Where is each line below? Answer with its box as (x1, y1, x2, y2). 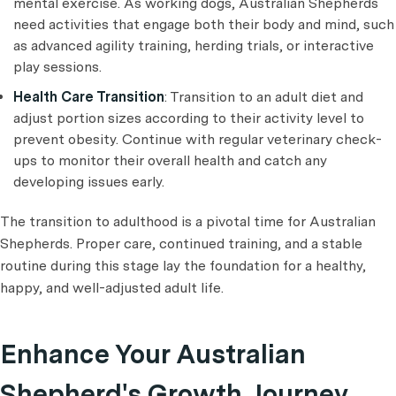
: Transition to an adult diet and (164, 88, 363, 106)
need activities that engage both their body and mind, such (13, 16, 394, 34)
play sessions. (13, 58, 102, 76)
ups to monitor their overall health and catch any (13, 152, 327, 170)
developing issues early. (13, 173, 164, 191)
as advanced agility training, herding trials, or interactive (13, 37, 374, 55)
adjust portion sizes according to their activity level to (13, 110, 364, 127)
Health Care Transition (13, 88, 164, 106)
